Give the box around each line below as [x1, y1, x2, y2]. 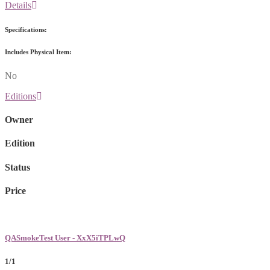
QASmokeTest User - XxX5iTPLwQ [5, 233, 125, 243]
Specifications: [5, 25, 47, 33]
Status [5, 162, 30, 172]
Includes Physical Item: [5, 48, 72, 55]
